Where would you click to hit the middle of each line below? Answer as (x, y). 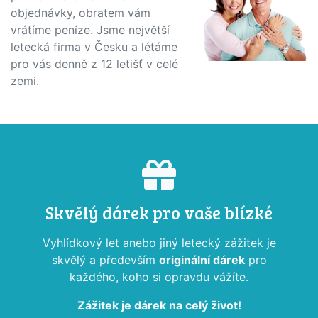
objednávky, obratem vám (81, 12)
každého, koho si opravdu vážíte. (159, 276)
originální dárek (202, 259)
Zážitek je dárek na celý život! (159, 305)
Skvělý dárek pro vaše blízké (159, 212)
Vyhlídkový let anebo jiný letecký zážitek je (159, 242)
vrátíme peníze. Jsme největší (90, 29)
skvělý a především (105, 259)
